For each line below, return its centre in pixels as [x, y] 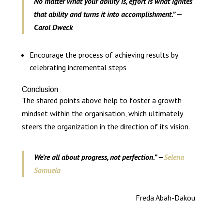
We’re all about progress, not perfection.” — [99, 157]
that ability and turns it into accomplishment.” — [108, 14]
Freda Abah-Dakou [166, 198]
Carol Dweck [53, 27]
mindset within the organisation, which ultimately [102, 114]
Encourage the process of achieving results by [103, 55]
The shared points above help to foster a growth [101, 101]
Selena [174, 157]
